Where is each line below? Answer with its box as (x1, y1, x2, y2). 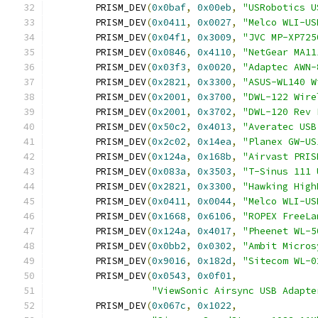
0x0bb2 (152, 240, 186, 252)
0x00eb (197, 1, 231, 13)
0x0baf (152, 1, 186, 13)
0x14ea (197, 136, 231, 148)
